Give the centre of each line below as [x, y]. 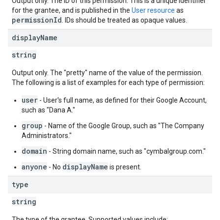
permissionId [37, 20]
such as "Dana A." [48, 110]
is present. [125, 167]
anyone [34, 167]
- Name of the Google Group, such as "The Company [124, 126]
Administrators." [47, 136]
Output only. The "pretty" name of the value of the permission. [107, 73]
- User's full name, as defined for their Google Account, [122, 100]
